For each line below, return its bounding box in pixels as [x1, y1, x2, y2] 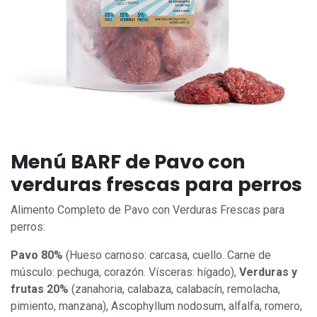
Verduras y [239, 265, 297, 279]
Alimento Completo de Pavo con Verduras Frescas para [11, 203, 284, 217]
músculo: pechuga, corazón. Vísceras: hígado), [11, 265, 239, 279]
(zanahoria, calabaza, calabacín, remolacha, [71, 282, 280, 296]
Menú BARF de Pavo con [11, 149, 246, 175]
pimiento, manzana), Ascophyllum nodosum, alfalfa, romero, [11, 299, 302, 313]
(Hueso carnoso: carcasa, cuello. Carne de [63, 248, 271, 262]
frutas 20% [11, 282, 71, 296]
